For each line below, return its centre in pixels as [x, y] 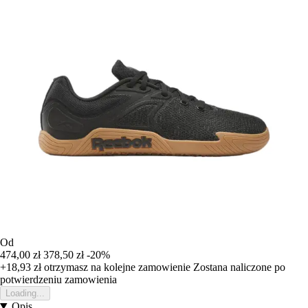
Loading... [25, 293]
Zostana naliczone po [239, 267]
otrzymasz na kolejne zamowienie [116, 267]
